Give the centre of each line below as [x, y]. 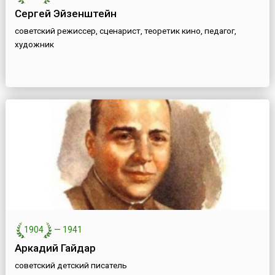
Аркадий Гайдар [55, 248]
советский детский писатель [71, 265]
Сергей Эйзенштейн [65, 14]
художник [34, 45]
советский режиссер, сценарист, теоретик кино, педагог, [125, 31]
